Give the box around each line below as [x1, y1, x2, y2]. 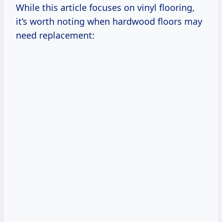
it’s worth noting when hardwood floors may [16, 15, 202, 27]
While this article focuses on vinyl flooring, [16, 1, 195, 13]
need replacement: [16, 29, 95, 41]
